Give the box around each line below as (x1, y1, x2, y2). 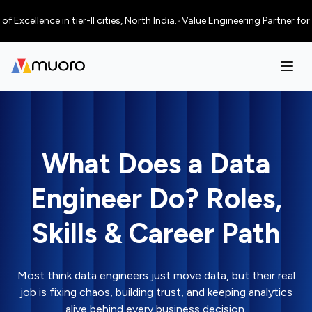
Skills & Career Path (32, 217, 280, 250)
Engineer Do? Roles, (30, 182, 282, 215)
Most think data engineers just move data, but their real (17, 269, 295, 282)
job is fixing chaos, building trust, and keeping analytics (19, 286, 292, 299)
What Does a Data (42, 147, 270, 180)
